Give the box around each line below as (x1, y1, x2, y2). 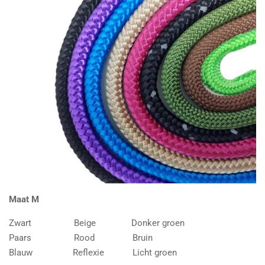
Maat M (9, 194, 39, 205)
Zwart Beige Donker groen (9, 218, 185, 229)
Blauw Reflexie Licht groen (9, 247, 177, 258)
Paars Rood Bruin (9, 232, 153, 244)
